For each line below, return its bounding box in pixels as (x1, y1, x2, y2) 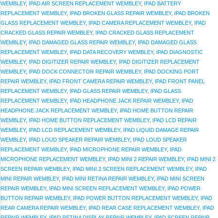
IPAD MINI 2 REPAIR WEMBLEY (108, 156, 184, 162)
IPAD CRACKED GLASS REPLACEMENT (95, 30, 194, 36)
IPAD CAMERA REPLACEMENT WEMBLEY (89, 20, 191, 26)
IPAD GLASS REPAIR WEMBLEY (70, 88, 147, 94)
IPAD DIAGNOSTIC (156, 49, 203, 55)
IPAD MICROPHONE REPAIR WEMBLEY (70, 146, 167, 152)
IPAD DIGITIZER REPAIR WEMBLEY (29, 59, 116, 65)
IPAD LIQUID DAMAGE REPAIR (123, 127, 199, 133)
